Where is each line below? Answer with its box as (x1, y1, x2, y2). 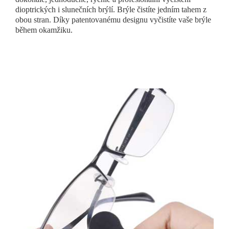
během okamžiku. (15, 26, 73, 35)
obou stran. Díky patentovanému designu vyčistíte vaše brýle (15, 15, 211, 25)
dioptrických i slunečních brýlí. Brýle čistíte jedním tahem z (15, 5, 207, 14)
